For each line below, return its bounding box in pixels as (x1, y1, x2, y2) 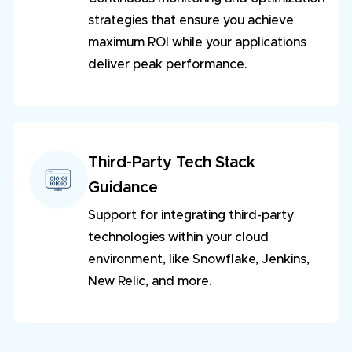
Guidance (87, 180, 158, 196)
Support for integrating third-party (87, 209, 294, 222)
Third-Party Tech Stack (87, 155, 259, 171)
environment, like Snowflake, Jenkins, (87, 253, 310, 266)
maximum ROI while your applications (87, 36, 306, 49)
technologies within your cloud (87, 231, 269, 244)
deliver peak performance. (87, 58, 247, 71)
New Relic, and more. (87, 275, 211, 288)
